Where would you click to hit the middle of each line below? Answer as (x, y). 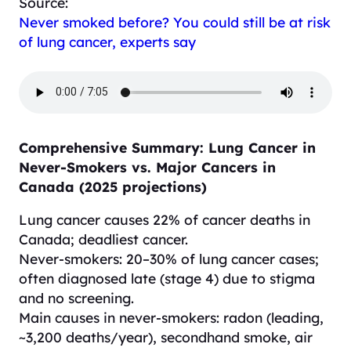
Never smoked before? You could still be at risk (175, 22)
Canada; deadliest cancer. (103, 239)
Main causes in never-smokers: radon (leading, (171, 318)
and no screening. (76, 298)
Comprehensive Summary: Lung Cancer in (167, 147)
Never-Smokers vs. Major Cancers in (147, 166)
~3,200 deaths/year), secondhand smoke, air (166, 337)
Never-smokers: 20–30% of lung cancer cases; (169, 259)
